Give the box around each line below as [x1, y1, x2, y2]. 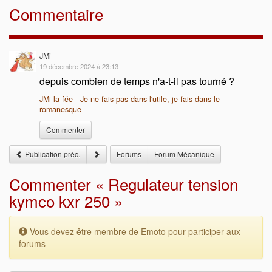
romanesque [39, 104, 81, 115]
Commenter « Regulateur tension [9, 172, 238, 195]
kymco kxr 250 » [9, 189, 123, 212]
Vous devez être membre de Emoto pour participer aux [27, 225, 240, 237]
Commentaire [9, 2, 103, 25]
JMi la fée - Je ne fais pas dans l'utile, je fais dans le [39, 93, 220, 104]
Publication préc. [23, 149, 80, 159]
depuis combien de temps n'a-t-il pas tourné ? [39, 74, 234, 88]
